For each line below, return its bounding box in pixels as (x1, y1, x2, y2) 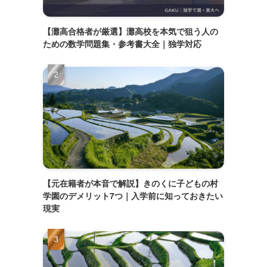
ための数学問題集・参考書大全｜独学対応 (43, 37, 201, 49)
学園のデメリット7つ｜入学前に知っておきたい (43, 189, 223, 201)
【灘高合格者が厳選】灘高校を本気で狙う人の (43, 24, 218, 37)
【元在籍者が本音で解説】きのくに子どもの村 (43, 176, 218, 189)
